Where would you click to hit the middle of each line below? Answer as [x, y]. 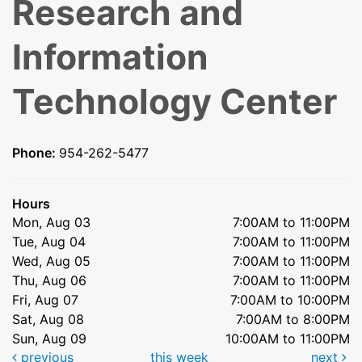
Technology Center [175, 102]
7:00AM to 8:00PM [293, 320]
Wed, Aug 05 [51, 261]
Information [110, 57]
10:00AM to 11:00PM [288, 339]
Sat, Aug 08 [48, 320]
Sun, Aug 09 [49, 339]
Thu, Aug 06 [49, 281]
